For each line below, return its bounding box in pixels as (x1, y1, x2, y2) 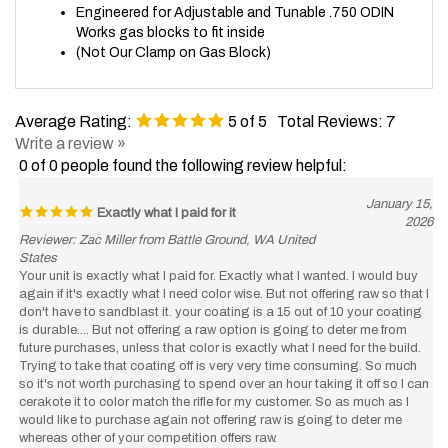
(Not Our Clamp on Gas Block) (76, 25, 271, 41)
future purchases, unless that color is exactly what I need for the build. (19, 321, 421, 336)
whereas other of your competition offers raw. (19, 411, 277, 426)
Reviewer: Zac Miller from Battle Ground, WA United (19, 213, 315, 228)
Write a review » (15, 115, 126, 133)
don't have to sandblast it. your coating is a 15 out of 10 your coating (19, 285, 422, 300)
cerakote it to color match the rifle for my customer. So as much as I (19, 375, 409, 390)
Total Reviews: (277, 93, 386, 111)
